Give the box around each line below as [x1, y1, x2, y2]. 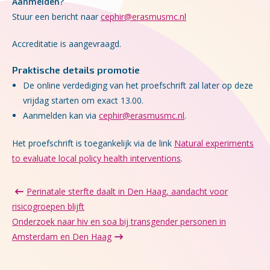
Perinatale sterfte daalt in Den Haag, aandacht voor [27, 186, 228, 197]
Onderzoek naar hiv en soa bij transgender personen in [12, 216, 226, 227]
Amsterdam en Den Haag [12, 231, 111, 242]
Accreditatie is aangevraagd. [12, 38, 121, 49]
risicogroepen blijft [12, 201, 84, 212]
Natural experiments [174, 137, 254, 149]
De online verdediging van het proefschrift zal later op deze [23, 80, 254, 91]
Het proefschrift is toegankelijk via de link [12, 137, 174, 149]
